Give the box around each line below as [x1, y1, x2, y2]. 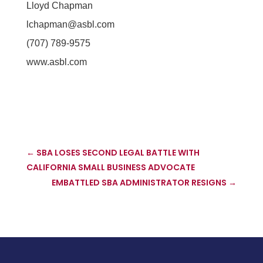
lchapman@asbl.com [26, 19, 114, 29]
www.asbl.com [26, 56, 87, 67]
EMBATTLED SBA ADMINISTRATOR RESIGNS [52, 176, 227, 188]
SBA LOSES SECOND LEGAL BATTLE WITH [36, 146, 200, 159]
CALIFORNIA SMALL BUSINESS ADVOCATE [26, 161, 195, 173]
